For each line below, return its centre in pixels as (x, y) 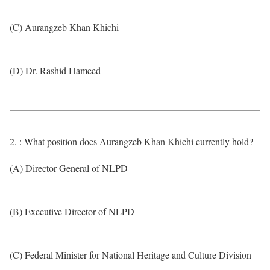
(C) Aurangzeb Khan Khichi (64, 27)
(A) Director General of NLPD (69, 168)
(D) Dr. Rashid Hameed (55, 70)
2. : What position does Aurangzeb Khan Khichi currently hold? (131, 141)
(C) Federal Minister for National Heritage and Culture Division (130, 255)
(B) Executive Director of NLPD (72, 211)
